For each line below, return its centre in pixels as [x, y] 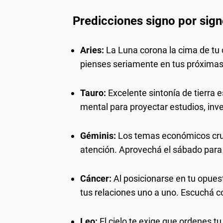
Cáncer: [96, 178]
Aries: [92, 50]
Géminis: [98, 136]
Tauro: [93, 93]
